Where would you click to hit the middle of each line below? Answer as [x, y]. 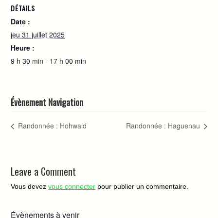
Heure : [23, 48]
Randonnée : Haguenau [164, 126]
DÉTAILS [23, 8]
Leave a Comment [44, 171]
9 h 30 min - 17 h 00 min [49, 61]
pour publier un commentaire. [142, 186]
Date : [21, 22]
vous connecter [72, 186]
